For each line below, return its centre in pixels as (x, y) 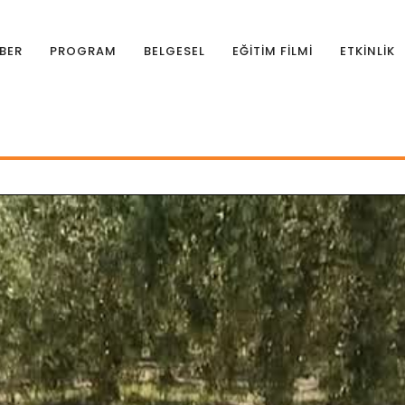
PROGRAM (84, 51)
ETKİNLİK (368, 51)
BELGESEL (175, 51)
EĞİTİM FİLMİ (273, 51)
